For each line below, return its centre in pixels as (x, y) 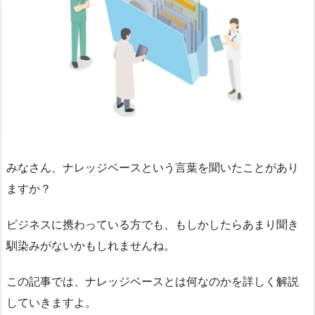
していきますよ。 (51, 303)
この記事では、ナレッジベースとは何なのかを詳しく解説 (153, 282)
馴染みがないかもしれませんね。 (91, 246)
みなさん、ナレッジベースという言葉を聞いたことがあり (153, 168)
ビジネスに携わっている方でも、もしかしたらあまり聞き (153, 225)
